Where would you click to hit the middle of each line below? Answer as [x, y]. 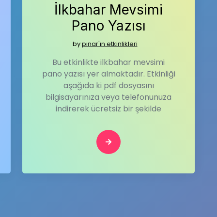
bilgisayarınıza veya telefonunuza [108, 97]
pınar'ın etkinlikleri [109, 44]
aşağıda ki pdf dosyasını [108, 85]
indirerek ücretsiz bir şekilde [108, 109]
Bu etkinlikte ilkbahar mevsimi [108, 62]
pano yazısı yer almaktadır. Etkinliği [108, 74]
